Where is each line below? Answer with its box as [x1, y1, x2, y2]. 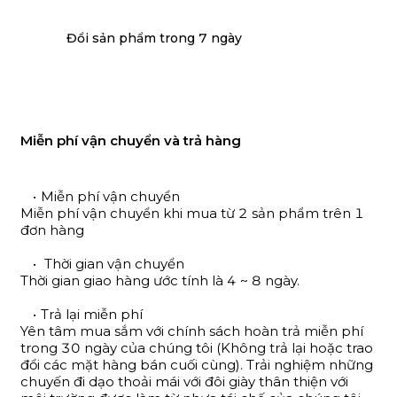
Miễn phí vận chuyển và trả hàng [20, 131, 241, 149]
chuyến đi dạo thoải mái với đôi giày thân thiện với [20, 372, 348, 390]
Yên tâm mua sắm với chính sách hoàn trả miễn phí [20, 322, 363, 339]
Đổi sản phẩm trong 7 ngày [66, 30, 242, 47]
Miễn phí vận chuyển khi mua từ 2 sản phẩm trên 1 [20, 204, 364, 222]
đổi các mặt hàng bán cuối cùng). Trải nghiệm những [20, 355, 373, 373]
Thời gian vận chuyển [40, 254, 184, 272]
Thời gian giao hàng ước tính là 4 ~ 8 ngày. [20, 271, 300, 289]
